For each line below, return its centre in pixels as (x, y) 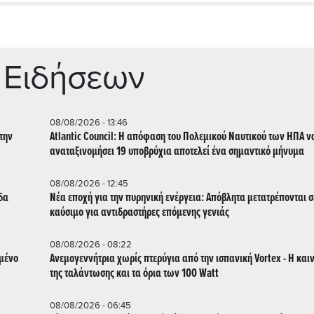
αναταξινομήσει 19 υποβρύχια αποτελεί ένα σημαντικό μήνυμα (177, 151)
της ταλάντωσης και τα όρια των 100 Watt (134, 273)
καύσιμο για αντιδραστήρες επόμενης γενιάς (139, 212)
